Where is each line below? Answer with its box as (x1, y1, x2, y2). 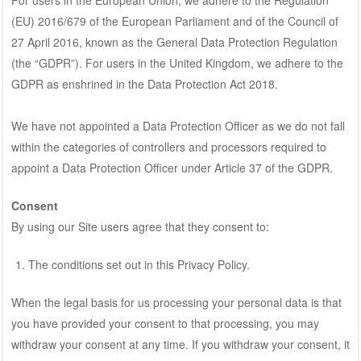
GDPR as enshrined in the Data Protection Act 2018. (10, 75, 278, 92)
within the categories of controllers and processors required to (10, 138, 326, 155)
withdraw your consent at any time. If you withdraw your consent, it (10, 335, 350, 352)
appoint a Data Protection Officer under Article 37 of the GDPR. (10, 159, 333, 176)
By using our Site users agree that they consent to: (10, 218, 269, 234)
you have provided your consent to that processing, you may (10, 314, 319, 331)
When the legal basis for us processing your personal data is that (10, 293, 342, 310)
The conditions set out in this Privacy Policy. (27, 255, 250, 272)
